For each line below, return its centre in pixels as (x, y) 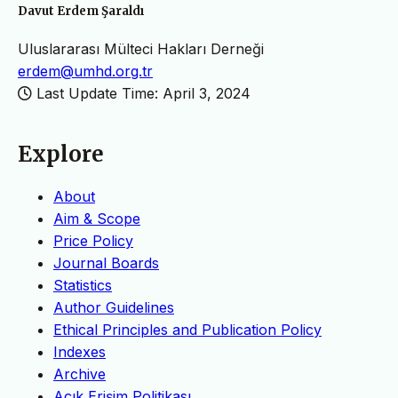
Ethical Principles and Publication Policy (187, 329)
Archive (80, 374)
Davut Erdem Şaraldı (81, 11)
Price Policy (93, 240)
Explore (61, 154)
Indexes (80, 351)
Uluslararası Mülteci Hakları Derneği (141, 48)
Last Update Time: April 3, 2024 (141, 93)
